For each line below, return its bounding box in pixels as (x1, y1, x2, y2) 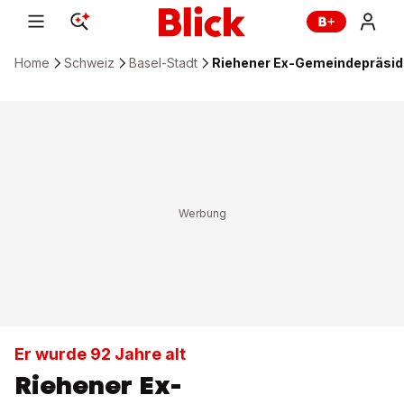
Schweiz (64, 55, 115, 70)
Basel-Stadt (129, 55, 197, 70)
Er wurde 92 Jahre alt (14, 344, 186, 363)
